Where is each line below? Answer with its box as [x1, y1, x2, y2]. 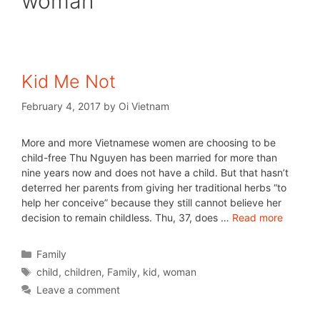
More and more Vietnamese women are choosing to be [21, 136, 276, 149]
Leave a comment [36, 284, 121, 296]
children [64, 266, 102, 278]
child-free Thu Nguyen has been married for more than [21, 151, 277, 164]
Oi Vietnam [119, 100, 169, 112]
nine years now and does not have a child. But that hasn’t [21, 166, 289, 179]
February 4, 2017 [21, 100, 101, 112]
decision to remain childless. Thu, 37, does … [21, 211, 232, 224]
